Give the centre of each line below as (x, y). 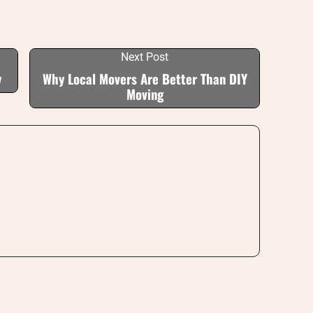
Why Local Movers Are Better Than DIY (145, 79)
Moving (145, 94)
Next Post (145, 57)
